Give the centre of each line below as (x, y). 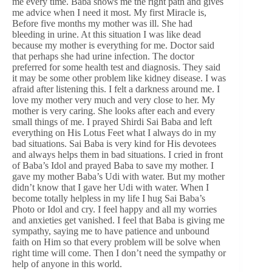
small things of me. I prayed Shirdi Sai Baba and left (112, 121)
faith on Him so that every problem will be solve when (116, 242)
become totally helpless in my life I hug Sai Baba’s (109, 198)
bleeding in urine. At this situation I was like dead (107, 34)
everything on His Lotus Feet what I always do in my (114, 132)
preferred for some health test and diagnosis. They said (116, 67)
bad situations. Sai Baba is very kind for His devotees (114, 143)
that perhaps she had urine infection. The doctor (103, 56)
